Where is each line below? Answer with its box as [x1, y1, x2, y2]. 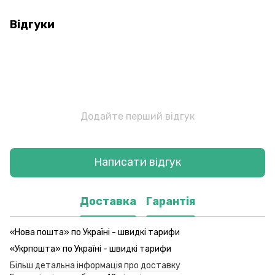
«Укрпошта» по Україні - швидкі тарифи [10, 243, 171, 254]
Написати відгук [94, 155, 181, 169]
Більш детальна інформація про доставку [10, 260, 180, 271]
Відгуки [10, 17, 55, 31]
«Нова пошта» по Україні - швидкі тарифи [10, 227, 180, 238]
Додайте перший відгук [80, 110, 195, 122]
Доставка [80, 195, 136, 209]
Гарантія [146, 195, 195, 209]
